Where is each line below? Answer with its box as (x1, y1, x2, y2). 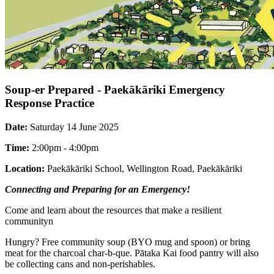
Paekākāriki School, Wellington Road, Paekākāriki (45, 163, 242, 174)
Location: (5, 163, 45, 174)
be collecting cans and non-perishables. (5, 258, 155, 269)
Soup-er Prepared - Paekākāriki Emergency (5, 83, 225, 97)
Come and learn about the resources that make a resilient (5, 204, 221, 215)
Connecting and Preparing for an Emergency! (5, 183, 190, 194)
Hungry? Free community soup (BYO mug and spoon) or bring (5, 236, 250, 247)
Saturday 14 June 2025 (28, 121, 121, 132)
